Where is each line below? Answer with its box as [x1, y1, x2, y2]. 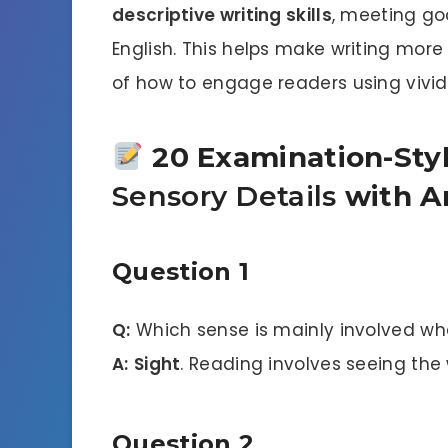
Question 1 [112, 257, 249, 287]
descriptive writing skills [112, 2, 332, 27]
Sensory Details [112, 178, 337, 213]
